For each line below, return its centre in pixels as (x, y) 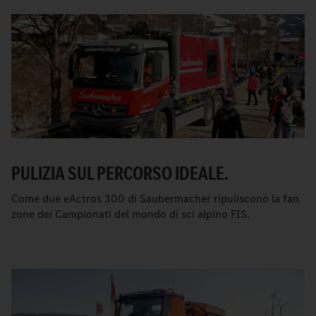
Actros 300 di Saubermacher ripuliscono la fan (184, 199)
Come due (37, 199)
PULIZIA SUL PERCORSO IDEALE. (120, 174)
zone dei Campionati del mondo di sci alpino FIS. (130, 214)
